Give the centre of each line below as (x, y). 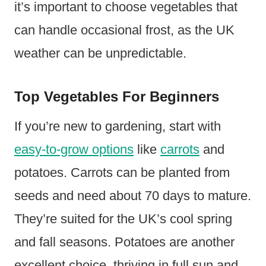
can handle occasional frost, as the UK (124, 30)
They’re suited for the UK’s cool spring (123, 219)
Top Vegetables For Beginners (117, 97)
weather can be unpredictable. (100, 53)
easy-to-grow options (74, 150)
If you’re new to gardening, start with (118, 126)
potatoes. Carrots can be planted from (122, 173)
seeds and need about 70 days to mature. (133, 196)
